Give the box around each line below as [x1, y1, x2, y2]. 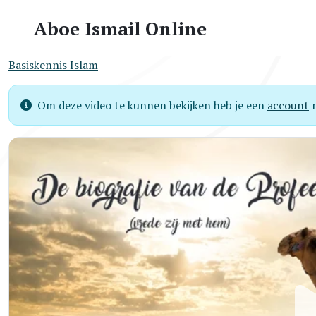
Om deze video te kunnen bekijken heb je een [37, 97, 267, 113]
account [267, 97, 309, 113]
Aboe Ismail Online [34, 16, 207, 40]
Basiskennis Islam [8, 57, 98, 73]
